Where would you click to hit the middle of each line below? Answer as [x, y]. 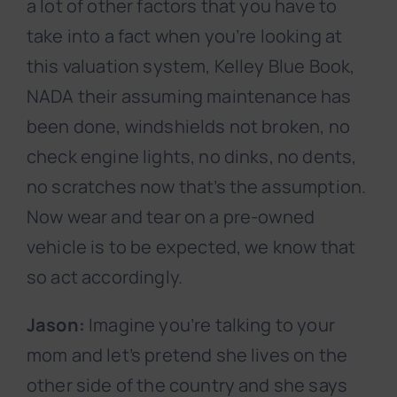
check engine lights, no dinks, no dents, [192, 157]
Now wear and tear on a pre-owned [171, 217]
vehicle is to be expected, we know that [191, 247]
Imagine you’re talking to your [210, 325]
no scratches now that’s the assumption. [197, 187]
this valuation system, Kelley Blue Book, [191, 66]
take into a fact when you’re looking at [185, 36]
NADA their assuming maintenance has [189, 97]
